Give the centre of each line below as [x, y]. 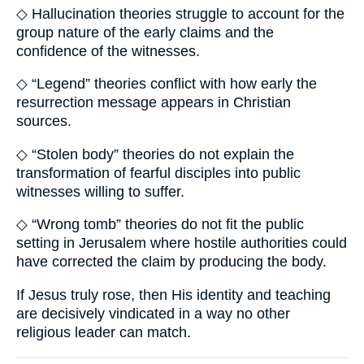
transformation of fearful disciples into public [158, 173]
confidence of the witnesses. [108, 51]
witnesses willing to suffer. [100, 191]
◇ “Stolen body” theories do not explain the [155, 154]
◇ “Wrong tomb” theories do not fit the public [160, 225]
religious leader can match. [104, 333]
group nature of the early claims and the [145, 32]
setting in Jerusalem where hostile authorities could [182, 243]
